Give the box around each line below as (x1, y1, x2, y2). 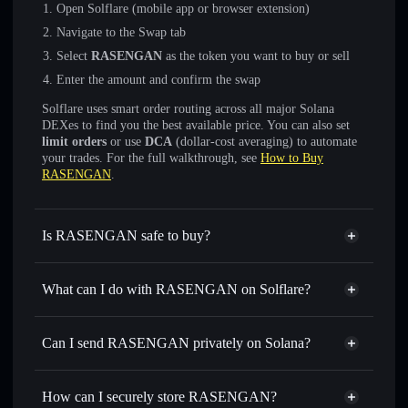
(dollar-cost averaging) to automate (172, 135, 357, 148)
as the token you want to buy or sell (162, 49, 350, 63)
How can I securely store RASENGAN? (42, 389, 277, 404)
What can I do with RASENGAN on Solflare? (42, 281, 311, 297)
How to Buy (260, 151, 323, 165)
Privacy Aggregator (219, 363, 326, 377)
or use (107, 135, 145, 148)
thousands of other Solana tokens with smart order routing (56, 350, 356, 363)
